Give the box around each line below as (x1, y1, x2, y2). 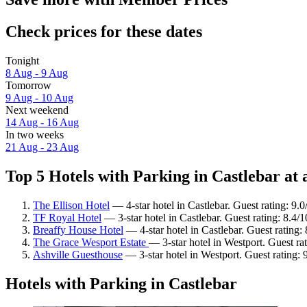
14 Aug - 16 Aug (5, 116, 79, 128)
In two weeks (5, 128, 64, 140)
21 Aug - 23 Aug (5, 140, 79, 153)
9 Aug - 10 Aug (5, 91, 73, 103)
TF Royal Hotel (33, 211, 101, 223)
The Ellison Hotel (33, 199, 110, 211)
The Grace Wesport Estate (33, 236, 149, 248)
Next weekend (5, 103, 69, 116)
